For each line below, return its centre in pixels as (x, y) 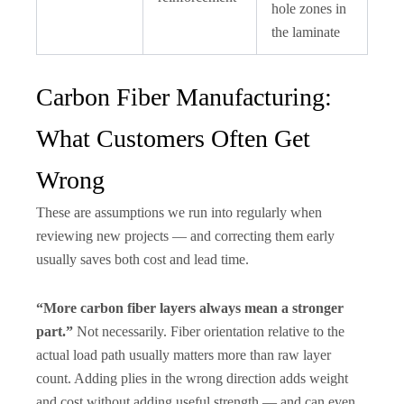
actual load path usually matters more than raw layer (184, 354)
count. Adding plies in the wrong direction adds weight (192, 378)
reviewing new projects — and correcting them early (185, 235)
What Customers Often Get (173, 138)
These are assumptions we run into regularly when (179, 212)
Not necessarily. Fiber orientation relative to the (209, 331)
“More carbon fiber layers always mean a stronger (190, 308)
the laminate (306, 32)
